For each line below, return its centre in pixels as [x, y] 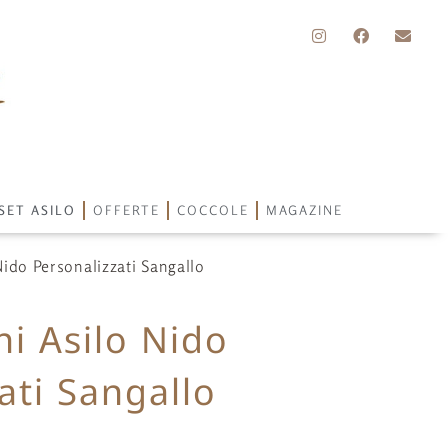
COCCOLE [212, 210]
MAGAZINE [304, 210]
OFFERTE [126, 210]
